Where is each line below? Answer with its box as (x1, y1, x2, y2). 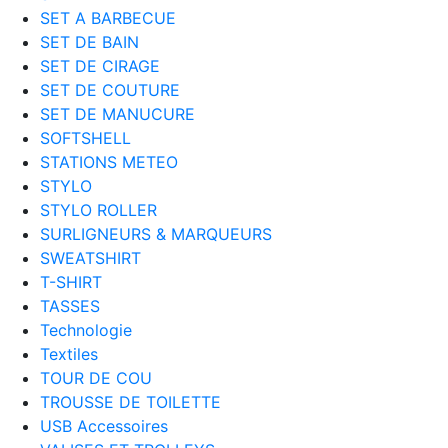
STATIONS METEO (40, 151, 178, 172)
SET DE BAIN (40, 31, 139, 52)
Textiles (40, 343, 98, 364)
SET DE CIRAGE (40, 55, 160, 76)
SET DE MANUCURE (40, 103, 195, 124)
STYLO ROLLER (40, 199, 157, 220)
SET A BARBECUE (40, 7, 176, 28)
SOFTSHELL (40, 127, 131, 148)
